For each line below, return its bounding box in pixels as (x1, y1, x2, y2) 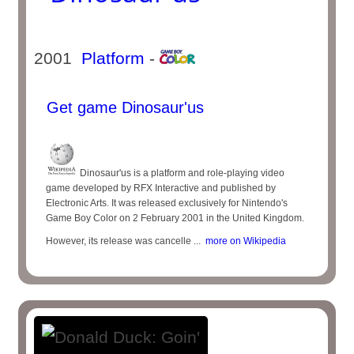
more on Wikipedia (201, 235, 287, 247)
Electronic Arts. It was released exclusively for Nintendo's (46, 198, 288, 209)
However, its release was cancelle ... (46, 235, 201, 247)
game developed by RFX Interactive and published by (46, 183, 277, 194)
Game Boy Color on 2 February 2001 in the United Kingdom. (46, 213, 305, 224)
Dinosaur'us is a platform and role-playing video (77, 168, 285, 179)
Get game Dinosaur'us (42, 99, 205, 116)
